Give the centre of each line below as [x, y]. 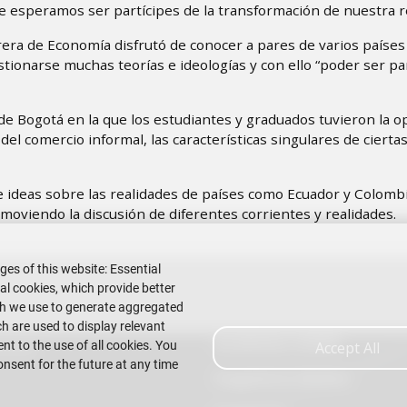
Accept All [347, 348]
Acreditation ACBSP [278, 343]
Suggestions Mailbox [282, 379]
